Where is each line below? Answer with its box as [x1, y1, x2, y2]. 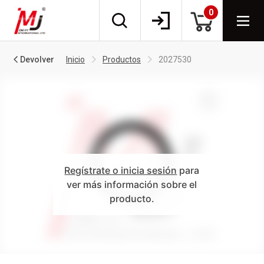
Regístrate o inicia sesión [64, 164, 177, 176]
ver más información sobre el [67, 178, 197, 190]
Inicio [66, 55, 85, 64]
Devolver [20, 55, 54, 64]
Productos [103, 55, 141, 64]
